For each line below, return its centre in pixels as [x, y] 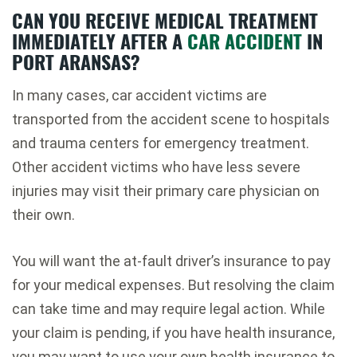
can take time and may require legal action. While [169, 308]
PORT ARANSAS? [76, 61]
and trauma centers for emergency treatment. [161, 143]
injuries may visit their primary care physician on [166, 190]
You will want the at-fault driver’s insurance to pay [171, 261]
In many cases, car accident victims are [139, 95]
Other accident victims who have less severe [156, 167]
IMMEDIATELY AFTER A [100, 40]
